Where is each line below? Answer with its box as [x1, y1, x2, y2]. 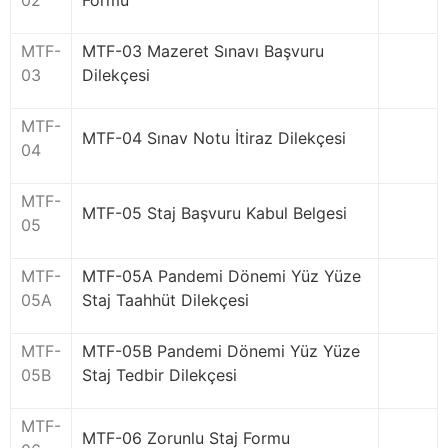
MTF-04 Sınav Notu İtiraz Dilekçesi [82, 128, 346, 148]
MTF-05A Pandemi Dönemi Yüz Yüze [82, 266, 361, 286]
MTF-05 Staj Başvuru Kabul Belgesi [82, 203, 347, 223]
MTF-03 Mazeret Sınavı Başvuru [82, 41, 324, 61]
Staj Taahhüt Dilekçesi [82, 290, 249, 310]
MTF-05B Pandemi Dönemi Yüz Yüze [82, 341, 360, 361]
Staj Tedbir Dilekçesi [82, 365, 237, 385]
